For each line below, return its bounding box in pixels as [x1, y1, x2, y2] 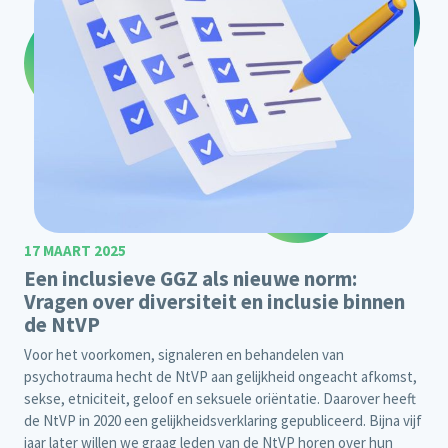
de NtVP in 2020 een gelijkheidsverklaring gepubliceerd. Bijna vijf [24, 411, 422, 431]
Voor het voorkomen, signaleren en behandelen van [24, 345, 344, 365]
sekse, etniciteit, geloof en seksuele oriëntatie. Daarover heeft [24, 389, 416, 409]
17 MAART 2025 [24, 241, 126, 261]
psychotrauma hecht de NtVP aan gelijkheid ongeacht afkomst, [24, 367, 417, 387]
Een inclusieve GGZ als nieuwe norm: [24, 265, 357, 293]
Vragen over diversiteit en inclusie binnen [24, 288, 405, 316]
